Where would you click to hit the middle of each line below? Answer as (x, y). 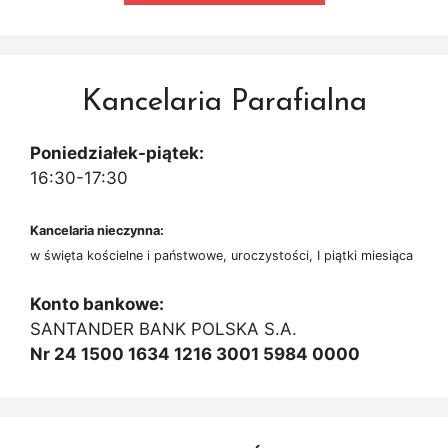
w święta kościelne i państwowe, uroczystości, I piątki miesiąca (221, 255)
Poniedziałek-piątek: (117, 153)
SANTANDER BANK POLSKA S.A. (163, 329)
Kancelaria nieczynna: (97, 230)
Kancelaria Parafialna (224, 103)
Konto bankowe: (97, 304)
